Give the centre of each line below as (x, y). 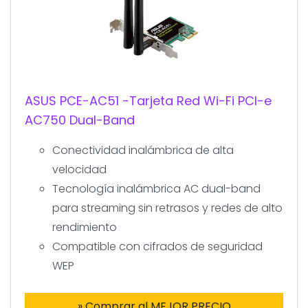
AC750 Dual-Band (80, 120)
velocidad (79, 169)
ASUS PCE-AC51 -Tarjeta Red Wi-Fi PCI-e (148, 100)
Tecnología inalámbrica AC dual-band (156, 188)
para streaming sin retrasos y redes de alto (167, 208)
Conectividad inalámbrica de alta (143, 150)
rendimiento (85, 227)
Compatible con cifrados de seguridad (157, 246)
